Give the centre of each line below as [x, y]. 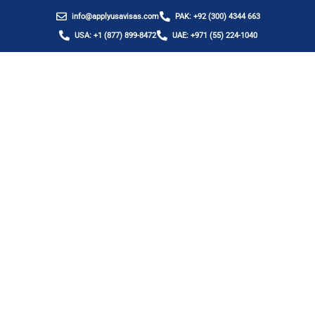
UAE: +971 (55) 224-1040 [215, 36]
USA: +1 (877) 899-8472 [115, 36]
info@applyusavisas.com [115, 17]
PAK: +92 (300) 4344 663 [218, 17]
